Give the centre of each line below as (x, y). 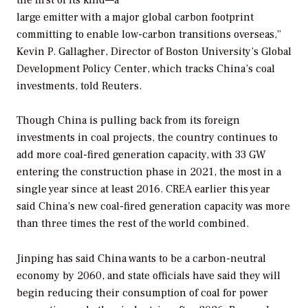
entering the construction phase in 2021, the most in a (149, 172)
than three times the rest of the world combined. (133, 224)
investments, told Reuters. (79, 86)
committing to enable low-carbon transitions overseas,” (149, 34)
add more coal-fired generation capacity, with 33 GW (141, 155)
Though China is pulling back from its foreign (128, 121)
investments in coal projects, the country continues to (147, 138)
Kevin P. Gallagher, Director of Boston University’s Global (154, 51)
